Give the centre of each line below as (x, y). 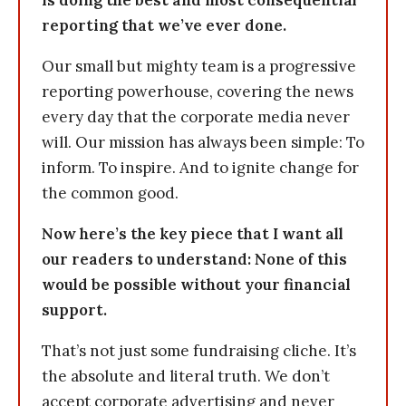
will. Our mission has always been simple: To (203, 142)
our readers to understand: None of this (194, 259)
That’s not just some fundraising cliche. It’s (199, 351)
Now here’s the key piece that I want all (193, 234)
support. (74, 310)
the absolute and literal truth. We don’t (186, 376)
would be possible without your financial (196, 285)
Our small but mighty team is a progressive (199, 66)
